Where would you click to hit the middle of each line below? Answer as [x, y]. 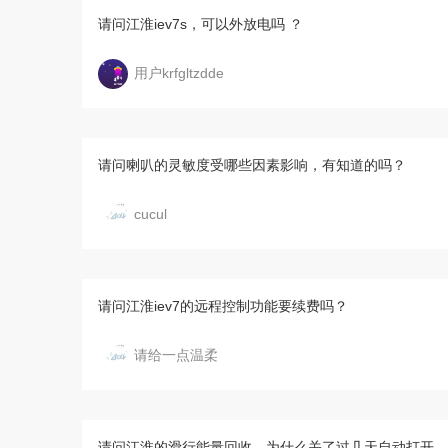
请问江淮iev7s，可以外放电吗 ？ [200, 24]
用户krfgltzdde [179, 73]
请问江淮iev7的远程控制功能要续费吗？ [223, 306]
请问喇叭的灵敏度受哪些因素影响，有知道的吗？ [252, 165]
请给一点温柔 [176, 355]
